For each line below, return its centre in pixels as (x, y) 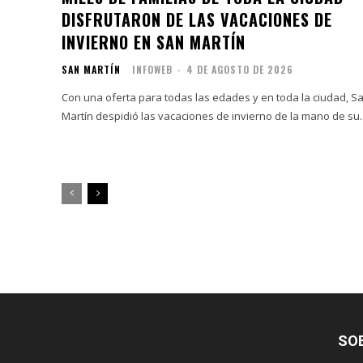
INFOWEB (152, 69)
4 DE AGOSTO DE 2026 (240, 69)
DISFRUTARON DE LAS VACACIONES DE (197, 19)
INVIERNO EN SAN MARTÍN (154, 42)
